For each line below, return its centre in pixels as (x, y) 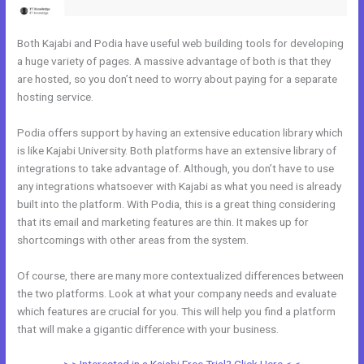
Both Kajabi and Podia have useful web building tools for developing (181, 43)
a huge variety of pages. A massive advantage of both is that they (174, 61)
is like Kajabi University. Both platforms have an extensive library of (177, 150)
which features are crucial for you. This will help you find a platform (177, 311)
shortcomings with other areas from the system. (133, 239)
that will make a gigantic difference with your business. (148, 329)
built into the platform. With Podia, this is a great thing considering (177, 204)
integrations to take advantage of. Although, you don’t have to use (176, 168)
